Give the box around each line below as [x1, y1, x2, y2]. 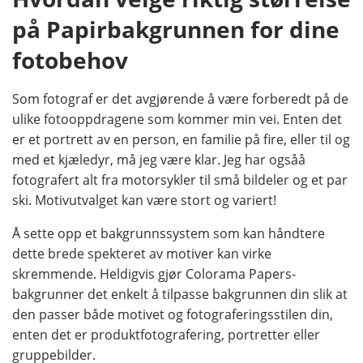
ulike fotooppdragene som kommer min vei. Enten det [12, 110, 342, 129]
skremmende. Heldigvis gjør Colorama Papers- [12, 265, 296, 284]
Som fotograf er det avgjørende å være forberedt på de [12, 90, 348, 109]
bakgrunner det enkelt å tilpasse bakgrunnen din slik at [12, 285, 348, 304]
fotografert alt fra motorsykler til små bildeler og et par [12, 171, 348, 190]
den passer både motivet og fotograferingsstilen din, [12, 305, 333, 324]
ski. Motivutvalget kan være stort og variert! [12, 191, 276, 210]
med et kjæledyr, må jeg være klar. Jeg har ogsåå [12, 151, 305, 169]
